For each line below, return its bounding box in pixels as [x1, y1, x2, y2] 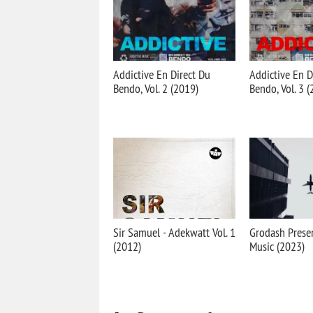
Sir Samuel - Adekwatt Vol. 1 [113, 224, 235, 240]
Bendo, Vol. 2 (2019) [113, 80, 198, 96]
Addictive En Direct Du [113, 66, 210, 82]
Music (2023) [249, 238, 305, 254]
